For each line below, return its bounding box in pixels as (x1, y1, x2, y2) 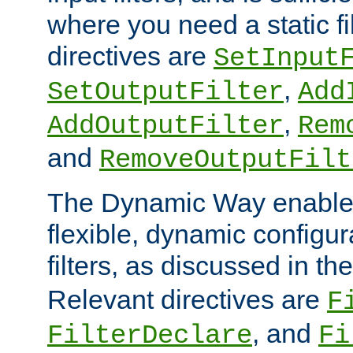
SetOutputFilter (47, 76, 284, 107)
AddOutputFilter (47, 110, 284, 141)
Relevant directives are (47, 284, 327, 314)
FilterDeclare (47, 320, 252, 351)
